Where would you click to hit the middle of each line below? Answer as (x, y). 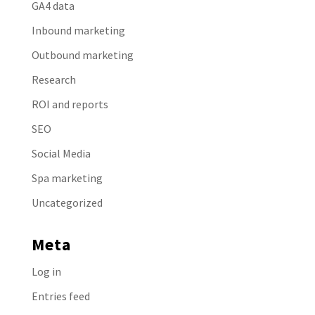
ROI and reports (70, 104)
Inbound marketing (78, 30)
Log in (46, 271)
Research (53, 79)
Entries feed (60, 296)
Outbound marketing (82, 54)
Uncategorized (67, 202)
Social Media (61, 153)
